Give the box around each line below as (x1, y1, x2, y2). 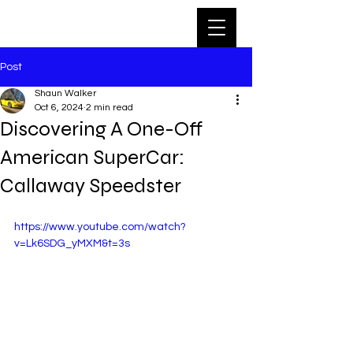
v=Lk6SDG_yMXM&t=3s (14, 238, 130, 249)
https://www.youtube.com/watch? (14, 221, 186, 232)
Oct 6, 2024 (35, 102, 84, 113)
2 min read (86, 102, 133, 113)
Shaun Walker (35, 88, 96, 98)
